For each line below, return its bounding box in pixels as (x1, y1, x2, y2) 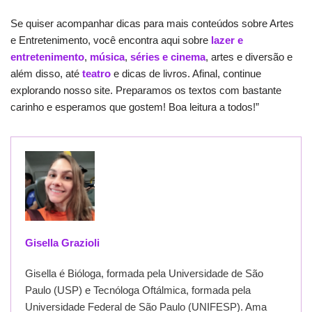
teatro (82, 67, 111, 79)
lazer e (211, 33, 243, 46)
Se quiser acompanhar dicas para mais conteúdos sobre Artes (10, 17, 294, 29)
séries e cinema (130, 50, 205, 63)
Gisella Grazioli (25, 236, 100, 249)
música (90, 50, 125, 63)
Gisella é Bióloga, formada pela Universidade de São (25, 267, 263, 279)
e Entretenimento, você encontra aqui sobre (10, 33, 211, 46)
